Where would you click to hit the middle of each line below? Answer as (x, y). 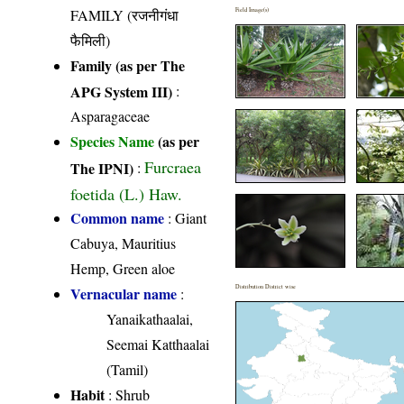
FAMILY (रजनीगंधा (125, 14)
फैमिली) (91, 40)
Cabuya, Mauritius (124, 243)
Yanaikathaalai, (150, 318)
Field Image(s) (252, 9)
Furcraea (173, 166)
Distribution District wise (266, 286)
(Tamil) (128, 369)
